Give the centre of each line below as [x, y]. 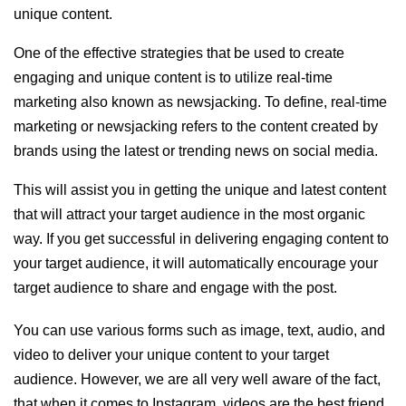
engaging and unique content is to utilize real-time [173, 78]
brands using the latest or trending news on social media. [196, 151]
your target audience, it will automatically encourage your [196, 264]
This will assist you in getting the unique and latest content [200, 190]
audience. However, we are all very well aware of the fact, [197, 380]
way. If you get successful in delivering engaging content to [201, 239]
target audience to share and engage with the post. [175, 288]
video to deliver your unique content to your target [171, 355]
